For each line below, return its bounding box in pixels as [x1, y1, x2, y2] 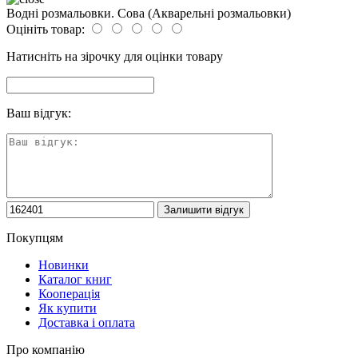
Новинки [38, 257, 89, 272]
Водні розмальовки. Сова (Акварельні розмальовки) [6, 6, 291, 20]
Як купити [38, 300, 97, 315]
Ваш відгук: [6, 105, 71, 120]
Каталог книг [38, 272, 112, 286]
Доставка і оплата [38, 315, 135, 329]
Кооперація [38, 286, 100, 300]
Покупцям [6, 230, 63, 245]
